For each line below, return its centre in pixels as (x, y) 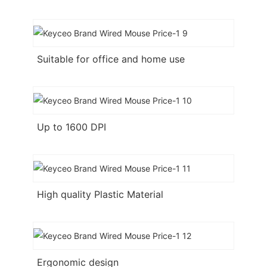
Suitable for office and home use (111, 59)
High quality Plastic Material (101, 195)
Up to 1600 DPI (73, 127)
